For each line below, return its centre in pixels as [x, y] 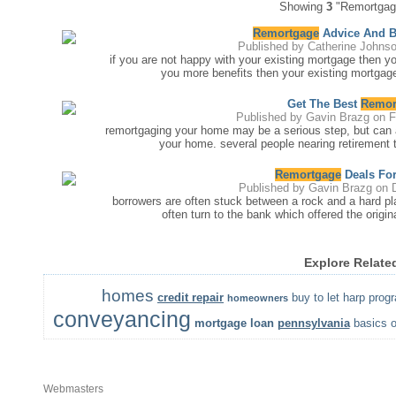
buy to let [316, 297]
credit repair [190, 297]
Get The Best [324, 104]
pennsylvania [313, 323]
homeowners [258, 298]
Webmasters [73, 389]
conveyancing [122, 319]
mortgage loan [234, 323]
